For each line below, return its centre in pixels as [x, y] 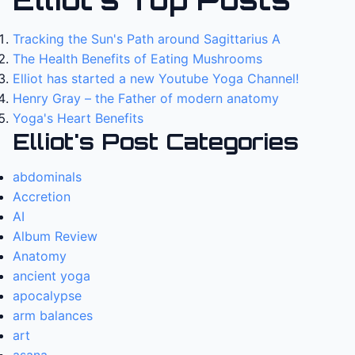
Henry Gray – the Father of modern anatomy [146, 99]
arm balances [53, 316]
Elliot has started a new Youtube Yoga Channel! [156, 79]
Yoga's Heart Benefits [78, 118]
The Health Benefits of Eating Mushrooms [137, 59]
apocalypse [47, 296]
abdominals [47, 177]
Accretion [42, 197]
